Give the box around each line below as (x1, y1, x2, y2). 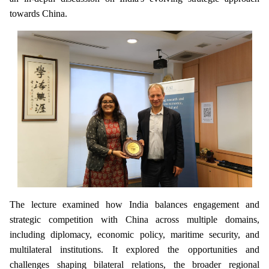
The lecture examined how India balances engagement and (10, 199, 259, 210)
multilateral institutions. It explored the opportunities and (10, 244, 259, 255)
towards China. (10, 8, 67, 19)
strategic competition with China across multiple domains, (10, 214, 259, 225)
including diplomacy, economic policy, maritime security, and (10, 229, 259, 240)
